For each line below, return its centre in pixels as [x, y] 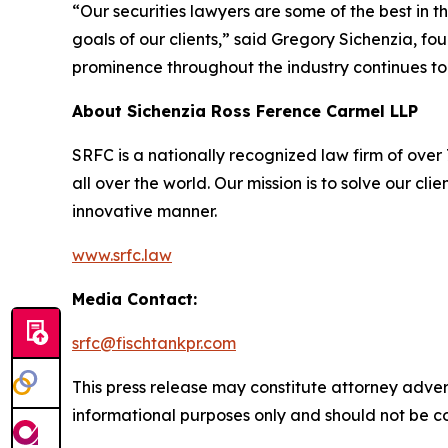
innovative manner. [144, 211]
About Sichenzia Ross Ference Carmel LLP [245, 111]
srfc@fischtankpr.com [154, 343]
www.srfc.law [122, 255]
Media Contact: [134, 299]
